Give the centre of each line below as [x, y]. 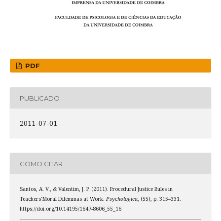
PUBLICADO [39, 98]
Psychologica [122, 199]
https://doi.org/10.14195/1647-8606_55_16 [70, 209]
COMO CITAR [41, 164]
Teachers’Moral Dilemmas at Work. [63, 199]
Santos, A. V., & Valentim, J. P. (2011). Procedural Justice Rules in [96, 189]
